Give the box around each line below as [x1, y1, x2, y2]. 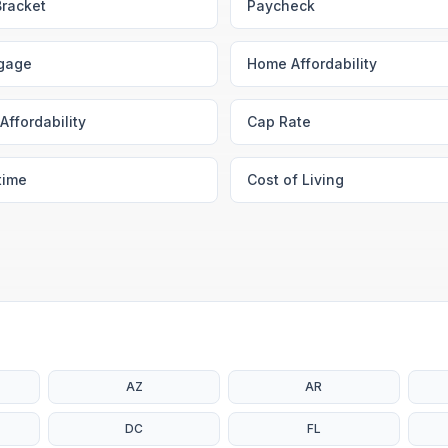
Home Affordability [247, 55, 377, 72]
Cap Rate [247, 113, 311, 130]
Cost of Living [247, 171, 344, 188]
